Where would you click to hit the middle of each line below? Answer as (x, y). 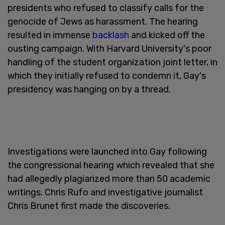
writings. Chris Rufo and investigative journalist (105, 192)
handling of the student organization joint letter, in (113, 62)
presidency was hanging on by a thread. (89, 89)
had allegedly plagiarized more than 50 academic (109, 179)
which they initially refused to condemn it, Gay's (107, 76)
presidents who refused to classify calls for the (106, 8)
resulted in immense (50, 35)
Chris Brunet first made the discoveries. (89, 206)
